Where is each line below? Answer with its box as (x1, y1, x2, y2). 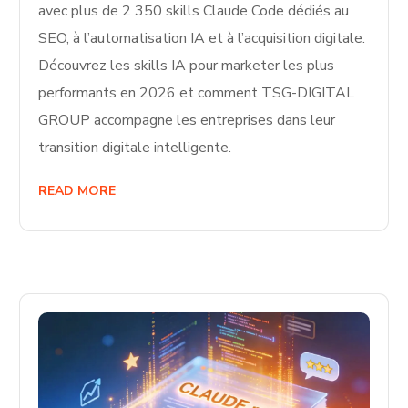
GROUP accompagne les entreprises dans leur (38, 110, 336, 131)
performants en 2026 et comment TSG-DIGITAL (38, 83, 355, 104)
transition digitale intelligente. (38, 138, 232, 158)
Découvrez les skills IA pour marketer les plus (38, 56, 335, 76)
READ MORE (38, 182, 117, 200)
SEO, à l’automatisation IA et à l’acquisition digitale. (38, 28, 366, 49)
